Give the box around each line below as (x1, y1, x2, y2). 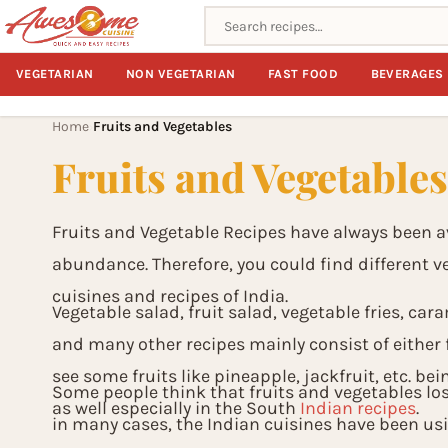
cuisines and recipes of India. (52, 285, 288, 307)
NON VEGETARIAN (126, 67, 236, 81)
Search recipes (203, 8, 310, 27)
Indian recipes (300, 397, 416, 419)
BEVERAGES (370, 67, 444, 81)
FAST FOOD (268, 67, 339, 81)
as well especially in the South (52, 397, 300, 419)
